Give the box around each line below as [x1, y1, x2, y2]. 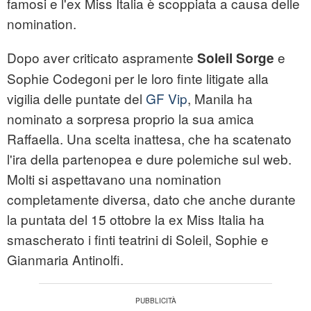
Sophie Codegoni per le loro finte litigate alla [7, 69, 269, 88]
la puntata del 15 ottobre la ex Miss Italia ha [7, 210, 264, 229]
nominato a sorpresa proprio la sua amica [7, 109, 254, 128]
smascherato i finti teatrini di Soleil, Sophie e [7, 230, 269, 249]
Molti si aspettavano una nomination [7, 169, 221, 189]
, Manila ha [187, 89, 253, 108]
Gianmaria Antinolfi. [7, 250, 124, 269]
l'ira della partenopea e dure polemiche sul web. [7, 149, 292, 169]
